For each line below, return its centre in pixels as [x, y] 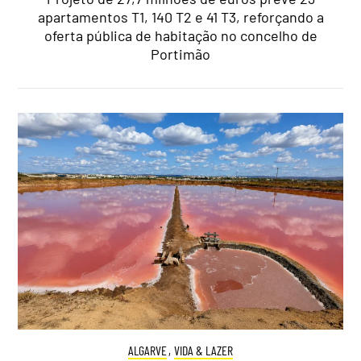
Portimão [180, 54]
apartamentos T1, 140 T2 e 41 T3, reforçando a [180, 17]
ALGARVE [147, 351]
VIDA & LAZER [204, 351]
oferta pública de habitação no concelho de [180, 36]
